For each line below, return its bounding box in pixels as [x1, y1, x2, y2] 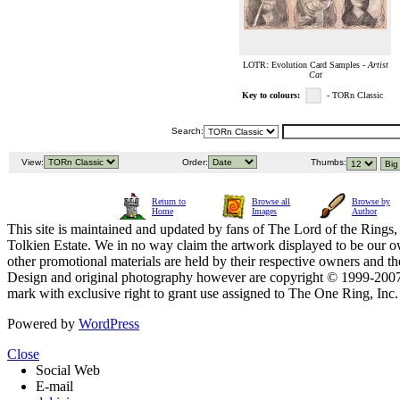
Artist [367, 60, 388, 71]
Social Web [36, 362, 100, 379]
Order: [179, 157, 208, 168]
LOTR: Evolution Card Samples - [242, 60, 368, 71]
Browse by [352, 196, 390, 207]
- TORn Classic [327, 90, 388, 101]
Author [352, 206, 377, 217]
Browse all [252, 196, 290, 207]
